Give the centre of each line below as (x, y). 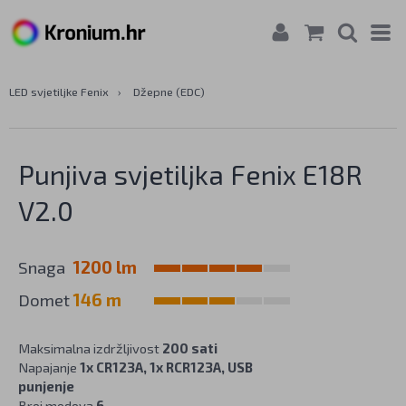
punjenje (46, 386)
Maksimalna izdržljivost (90, 348)
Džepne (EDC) (169, 92)
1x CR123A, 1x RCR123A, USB (166, 367)
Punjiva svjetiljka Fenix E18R (190, 174)
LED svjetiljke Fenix (59, 92)
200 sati (190, 348)
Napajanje (49, 367)
